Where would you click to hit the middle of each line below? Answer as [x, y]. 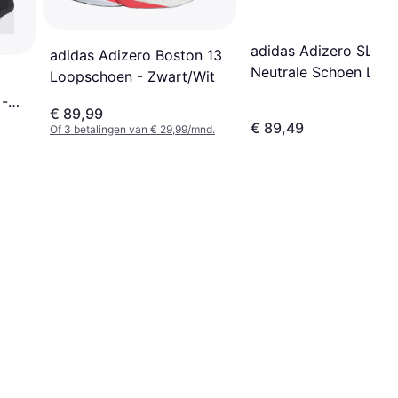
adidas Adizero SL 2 [318, 51]
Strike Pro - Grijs [306, 94]
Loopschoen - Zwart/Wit [132, 76]
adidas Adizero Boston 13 [136, 55]
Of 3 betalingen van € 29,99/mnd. [132, 129]
